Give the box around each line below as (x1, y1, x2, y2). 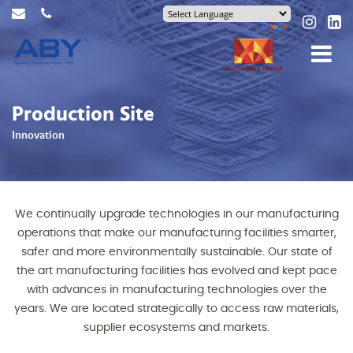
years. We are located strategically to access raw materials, (14, 303, 339, 314)
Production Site (12, 104, 154, 124)
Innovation (12, 130, 65, 141)
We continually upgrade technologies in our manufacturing (14, 209, 339, 220)
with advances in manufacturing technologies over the (26, 284, 327, 295)
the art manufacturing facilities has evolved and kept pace (16, 266, 337, 277)
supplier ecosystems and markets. (84, 322, 269, 333)
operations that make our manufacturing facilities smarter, (17, 228, 336, 239)
